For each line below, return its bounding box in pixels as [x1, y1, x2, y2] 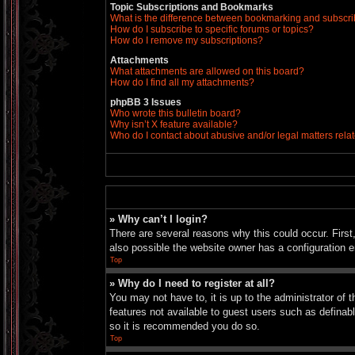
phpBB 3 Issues [110, 97, 181, 108]
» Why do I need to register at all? [109, 277, 275, 289]
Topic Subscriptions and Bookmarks [110, 2, 273, 13]
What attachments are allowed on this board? [110, 66, 304, 77]
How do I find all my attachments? [110, 77, 254, 88]
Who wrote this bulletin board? [110, 108, 241, 119]
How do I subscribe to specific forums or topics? [110, 24, 314, 35]
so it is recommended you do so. [109, 320, 260, 332]
